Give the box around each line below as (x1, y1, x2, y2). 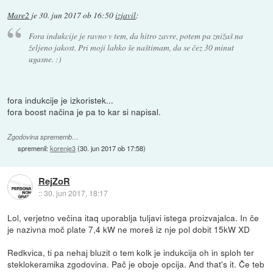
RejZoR (38, 174, 70, 188)
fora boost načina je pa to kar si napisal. (7, 105, 161, 118)
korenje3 (50, 143, 76, 153)
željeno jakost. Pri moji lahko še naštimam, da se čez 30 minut (28, 41, 234, 53)
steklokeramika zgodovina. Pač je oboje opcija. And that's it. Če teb (7, 257, 265, 270)
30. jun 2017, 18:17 (43, 188, 108, 199)
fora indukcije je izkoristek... (7, 93, 114, 106)
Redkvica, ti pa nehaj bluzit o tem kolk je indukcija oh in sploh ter (7, 246, 255, 258)
